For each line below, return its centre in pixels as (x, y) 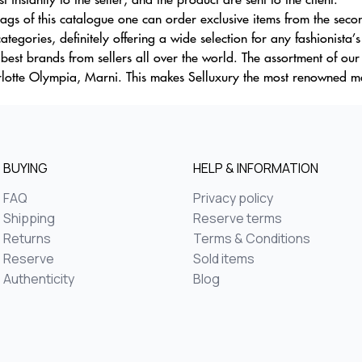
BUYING (25, 168)
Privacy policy (233, 198)
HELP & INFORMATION (256, 168)
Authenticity (39, 279)
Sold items (224, 259)
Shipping (29, 218)
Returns (27, 238)
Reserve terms (238, 218)
